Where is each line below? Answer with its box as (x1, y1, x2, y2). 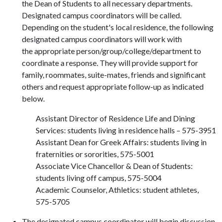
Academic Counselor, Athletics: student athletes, (36, 185, 199, 194)
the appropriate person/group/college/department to (22, 46, 201, 55)
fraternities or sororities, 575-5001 (36, 149, 154, 159)
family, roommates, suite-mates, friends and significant (22, 70, 206, 79)
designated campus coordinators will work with (22, 34, 182, 44)
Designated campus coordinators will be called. (22, 10, 181, 20)
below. (22, 94, 45, 103)
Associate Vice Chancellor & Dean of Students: (36, 161, 193, 170)
